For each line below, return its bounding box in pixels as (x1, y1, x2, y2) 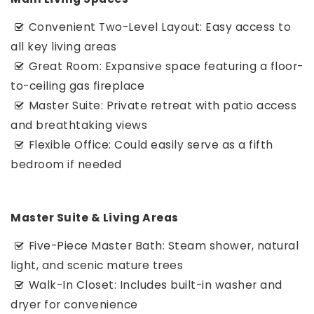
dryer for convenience (11, 297, 138, 312)
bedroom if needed (11, 157, 122, 172)
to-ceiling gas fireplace (11, 78, 144, 93)
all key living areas (11, 39, 116, 54)
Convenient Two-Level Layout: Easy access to (28, 20, 291, 34)
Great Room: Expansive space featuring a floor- (28, 59, 303, 74)
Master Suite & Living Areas (11, 210, 179, 225)
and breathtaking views (11, 118, 147, 132)
